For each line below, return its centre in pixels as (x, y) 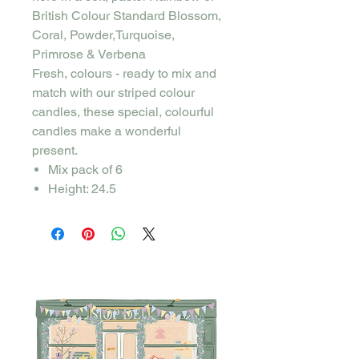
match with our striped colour (113, 92)
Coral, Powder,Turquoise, (103, 34)
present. (55, 150)
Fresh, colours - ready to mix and (124, 73)
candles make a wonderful (107, 131)
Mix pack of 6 (87, 169)
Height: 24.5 (84, 188)
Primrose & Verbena (89, 54)
